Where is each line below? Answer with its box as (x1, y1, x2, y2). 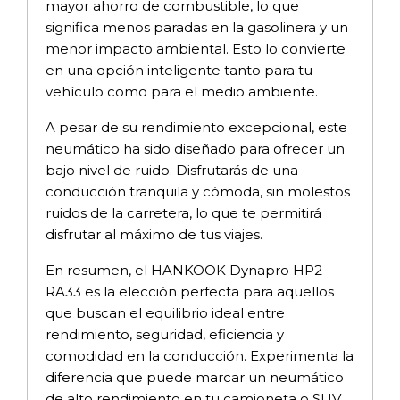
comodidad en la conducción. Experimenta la (46, 346, 354, 364)
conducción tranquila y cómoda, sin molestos (46, 182, 350, 200)
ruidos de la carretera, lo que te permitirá (46, 204, 321, 221)
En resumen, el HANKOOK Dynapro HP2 (46, 261, 322, 279)
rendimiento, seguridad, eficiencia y (46, 325, 284, 343)
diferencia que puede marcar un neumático (46, 368, 344, 386)
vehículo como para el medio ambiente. (46, 82, 318, 100)
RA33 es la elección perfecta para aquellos (46, 282, 334, 300)
